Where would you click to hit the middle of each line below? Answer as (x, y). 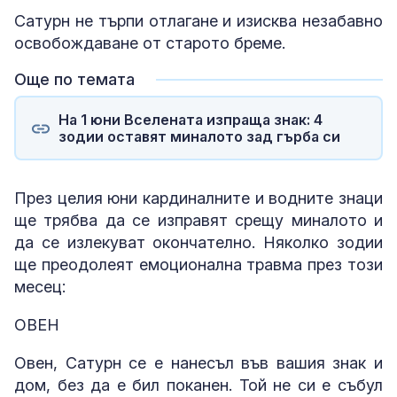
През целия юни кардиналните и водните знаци (198, 198)
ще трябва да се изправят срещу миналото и (198, 221)
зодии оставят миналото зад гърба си (199, 136)
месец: (40, 287)
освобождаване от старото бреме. (150, 43)
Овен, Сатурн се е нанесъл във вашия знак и (198, 363)
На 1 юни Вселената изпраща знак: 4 (190, 119)
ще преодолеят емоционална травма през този (198, 265)
